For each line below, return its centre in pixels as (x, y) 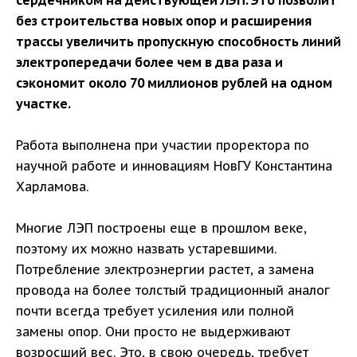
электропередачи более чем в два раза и (149, 63)
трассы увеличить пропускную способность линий (178, 42)
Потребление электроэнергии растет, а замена (165, 270)
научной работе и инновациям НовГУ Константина (174, 166)
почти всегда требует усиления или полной (155, 311)
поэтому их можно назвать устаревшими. (146, 249)
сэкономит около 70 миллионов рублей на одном (174, 83)
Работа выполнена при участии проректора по (163, 145)
